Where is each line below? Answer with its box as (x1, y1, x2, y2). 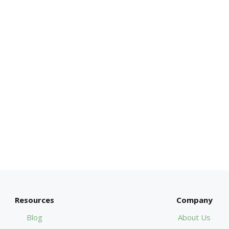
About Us (178, 212, 211, 222)
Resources (15, 194, 55, 205)
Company (176, 194, 213, 205)
